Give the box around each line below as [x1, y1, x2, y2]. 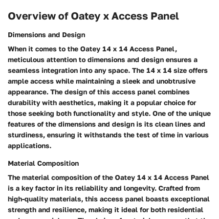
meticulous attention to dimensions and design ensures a [8, 55, 197, 64]
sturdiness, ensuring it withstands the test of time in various [8, 130, 209, 139]
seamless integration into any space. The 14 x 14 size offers [8, 66, 208, 74]
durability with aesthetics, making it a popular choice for [8, 98, 196, 107]
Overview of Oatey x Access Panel [8, 9, 179, 22]
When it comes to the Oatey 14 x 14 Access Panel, [8, 44, 177, 53]
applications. [8, 141, 51, 150]
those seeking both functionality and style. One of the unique [8, 109, 211, 117]
